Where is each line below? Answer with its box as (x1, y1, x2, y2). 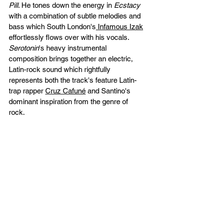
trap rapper (9, 86, 45, 95)
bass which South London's (9, 22, 96, 31)
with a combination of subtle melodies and (9, 11, 143, 20)
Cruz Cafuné (45, 86, 86, 95)
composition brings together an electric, (9, 54, 135, 63)
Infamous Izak (96, 22, 143, 31)
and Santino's (86, 86, 132, 95)
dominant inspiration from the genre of (9, 97, 130, 106)
